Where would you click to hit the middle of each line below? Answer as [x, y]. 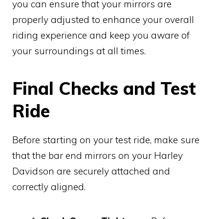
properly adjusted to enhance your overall [103, 20]
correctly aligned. [49, 187]
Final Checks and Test [104, 88]
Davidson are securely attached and [91, 171]
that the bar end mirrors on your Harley [98, 156]
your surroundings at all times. [79, 51]
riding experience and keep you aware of [101, 35]
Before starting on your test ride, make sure [106, 140]
